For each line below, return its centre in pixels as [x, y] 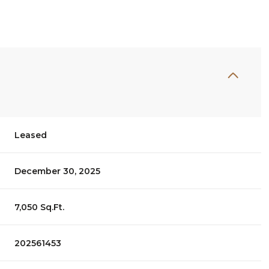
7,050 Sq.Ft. [40, 207]
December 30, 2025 [58, 171]
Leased [31, 135]
